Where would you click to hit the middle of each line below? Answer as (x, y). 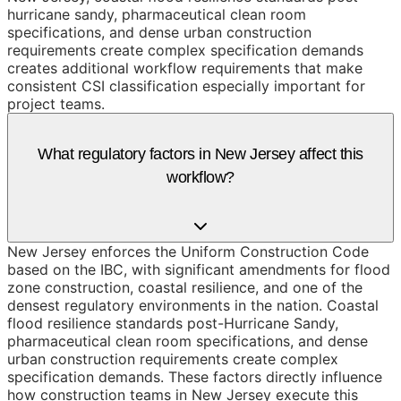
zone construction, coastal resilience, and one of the (185, 287)
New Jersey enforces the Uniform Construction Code (188, 251)
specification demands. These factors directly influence (195, 376)
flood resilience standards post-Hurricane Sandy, (173, 323)
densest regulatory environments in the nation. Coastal (193, 305)
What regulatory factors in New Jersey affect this (200, 154)
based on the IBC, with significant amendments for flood (199, 269)
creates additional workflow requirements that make (185, 68)
